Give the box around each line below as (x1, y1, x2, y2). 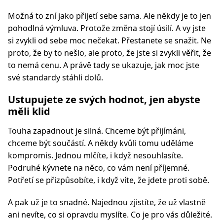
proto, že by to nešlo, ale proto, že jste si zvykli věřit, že (8, 47, 211, 58)
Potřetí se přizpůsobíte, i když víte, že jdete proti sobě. (8, 175, 209, 185)
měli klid (8, 105, 50, 118)
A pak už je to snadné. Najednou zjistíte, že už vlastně (8, 197, 206, 208)
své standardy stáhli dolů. (8, 72, 103, 83)
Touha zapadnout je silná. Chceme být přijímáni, (8, 125, 186, 136)
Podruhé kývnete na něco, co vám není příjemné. (8, 162, 189, 173)
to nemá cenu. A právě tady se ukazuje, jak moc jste (8, 60, 199, 71)
